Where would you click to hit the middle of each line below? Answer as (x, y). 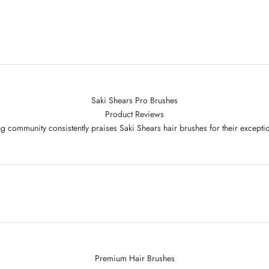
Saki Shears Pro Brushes (134, 100)
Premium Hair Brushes (134, 258)
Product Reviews (134, 114)
